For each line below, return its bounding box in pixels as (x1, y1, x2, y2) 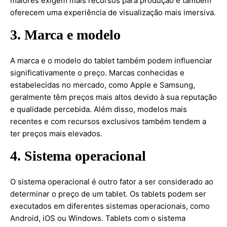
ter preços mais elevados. (10, 129, 102, 138)
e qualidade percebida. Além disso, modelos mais (10, 104, 187, 114)
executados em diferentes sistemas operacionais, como (10, 201, 210, 211)
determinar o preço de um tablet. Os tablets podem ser (10, 189, 206, 199)
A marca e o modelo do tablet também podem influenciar (10, 56, 212, 65)
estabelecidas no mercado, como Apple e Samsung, (10, 80, 195, 90)
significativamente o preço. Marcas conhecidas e (10, 68, 184, 78)
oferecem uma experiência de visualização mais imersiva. (10, 8, 216, 17)
